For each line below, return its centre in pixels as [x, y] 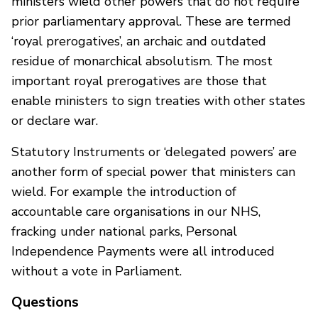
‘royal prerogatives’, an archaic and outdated [139, 41]
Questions [45, 302]
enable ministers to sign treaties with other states [158, 100]
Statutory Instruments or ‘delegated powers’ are [154, 152]
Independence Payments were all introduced [143, 251]
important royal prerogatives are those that [139, 81]
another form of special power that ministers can [153, 171]
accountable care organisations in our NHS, [136, 211]
